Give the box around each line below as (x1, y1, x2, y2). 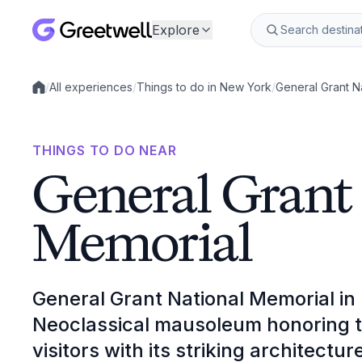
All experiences (49, 80, 133, 94)
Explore (152, 22, 200, 38)
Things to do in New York (137, 80, 271, 94)
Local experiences (32, 86, 131, 101)
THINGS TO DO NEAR (32, 142, 177, 158)
